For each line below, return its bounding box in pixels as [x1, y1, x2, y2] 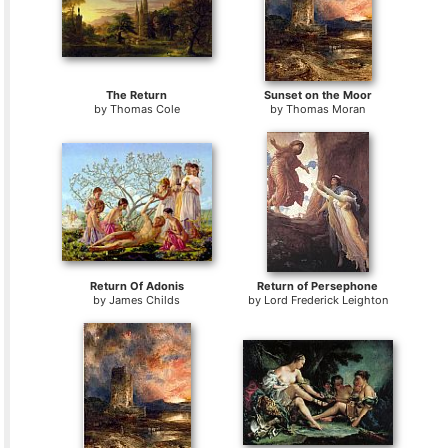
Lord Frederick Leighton [263, 293, 388, 308]
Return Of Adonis [89, 279, 184, 294]
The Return [106, 88, 168, 103]
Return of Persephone [257, 279, 379, 294]
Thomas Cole [109, 102, 180, 117]
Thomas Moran [286, 102, 366, 117]
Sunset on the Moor [263, 88, 372, 103]
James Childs [109, 293, 181, 308]
